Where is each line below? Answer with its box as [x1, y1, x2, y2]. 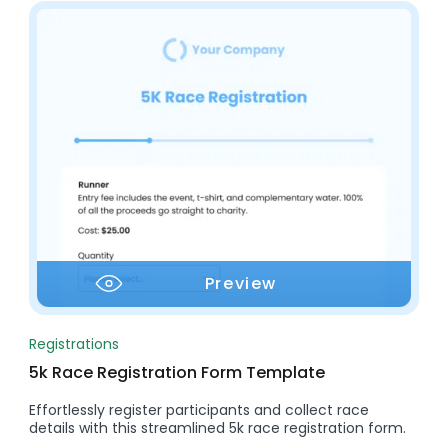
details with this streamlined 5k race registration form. [29, 417, 407, 438]
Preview [204, 271, 278, 295]
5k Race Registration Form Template [29, 360, 326, 384]
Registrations [29, 333, 120, 354]
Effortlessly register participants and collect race [29, 399, 370, 420]
